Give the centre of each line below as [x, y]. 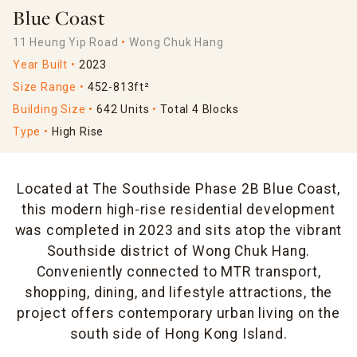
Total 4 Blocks [200, 110]
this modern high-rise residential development [178, 210]
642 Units [123, 110]
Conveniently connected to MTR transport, [178, 272]
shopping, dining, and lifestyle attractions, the [178, 293]
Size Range [45, 87]
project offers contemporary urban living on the [178, 314]
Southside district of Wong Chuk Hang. [178, 251]
